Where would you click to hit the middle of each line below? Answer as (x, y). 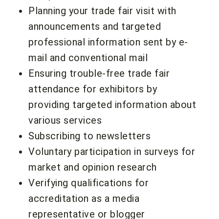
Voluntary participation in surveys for (112, 151)
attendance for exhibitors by (93, 89)
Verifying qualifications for (88, 183)
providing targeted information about (112, 104)
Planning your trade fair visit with (102, 11)
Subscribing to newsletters (89, 136)
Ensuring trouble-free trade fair (99, 73)
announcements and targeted (95, 26)
